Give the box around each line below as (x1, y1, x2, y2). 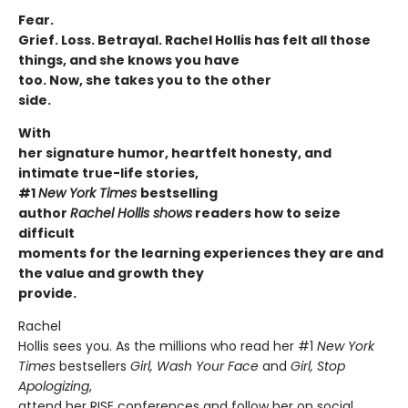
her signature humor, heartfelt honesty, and (18, 144, 331, 162)
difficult (18, 224, 75, 242)
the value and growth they (18, 264, 204, 282)
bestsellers (59, 357, 130, 375)
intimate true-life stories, (18, 164, 199, 182)
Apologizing (18, 377, 89, 395)
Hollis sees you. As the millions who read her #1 (18, 337, 317, 355)
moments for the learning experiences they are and (18, 244, 383, 262)
